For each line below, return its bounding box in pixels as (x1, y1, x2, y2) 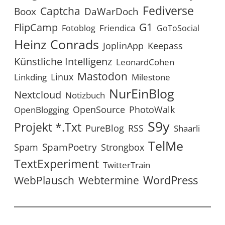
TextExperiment (14, 156, 99, 172)
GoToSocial (157, 23, 199, 34)
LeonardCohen (116, 56, 174, 68)
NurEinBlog (109, 85, 174, 102)
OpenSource (73, 103, 125, 116)
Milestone (132, 71, 170, 83)
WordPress (143, 173, 198, 188)
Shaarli (174, 123, 200, 135)
